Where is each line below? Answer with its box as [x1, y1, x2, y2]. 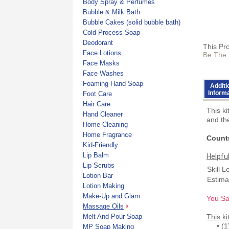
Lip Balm [83, 151, 109, 159]
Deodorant [83, 38, 113, 47]
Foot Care [83, 89, 112, 98]
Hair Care [83, 100, 110, 108]
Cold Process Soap [83, 28, 140, 36]
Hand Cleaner [83, 110, 123, 118]
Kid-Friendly [83, 141, 118, 149]
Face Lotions [83, 49, 121, 57]
